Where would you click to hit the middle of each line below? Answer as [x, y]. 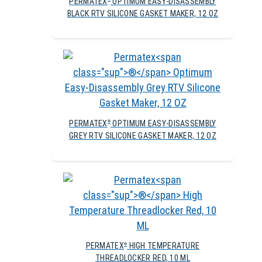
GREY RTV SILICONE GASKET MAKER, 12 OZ [143, 136]
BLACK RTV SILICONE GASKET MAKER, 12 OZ [143, 13]
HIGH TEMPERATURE [163, 246]
